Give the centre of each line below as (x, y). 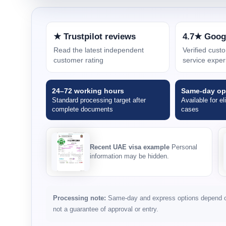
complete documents (82, 109)
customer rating (78, 60)
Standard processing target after (99, 100)
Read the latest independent (99, 50)
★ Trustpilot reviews (95, 37)
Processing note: (79, 198)
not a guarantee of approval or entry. (106, 209)
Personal (183, 147)
